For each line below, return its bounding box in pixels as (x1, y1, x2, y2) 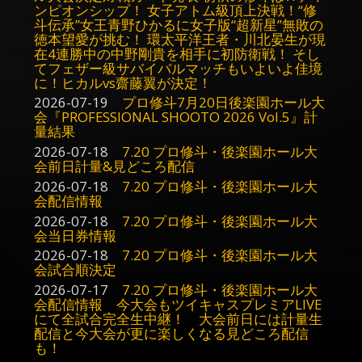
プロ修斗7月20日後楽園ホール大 (121, 93, 325, 112)
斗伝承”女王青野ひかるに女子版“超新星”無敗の (33, 15, 323, 34)
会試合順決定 (33, 260, 116, 280)
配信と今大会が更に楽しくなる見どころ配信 (33, 324, 309, 343)
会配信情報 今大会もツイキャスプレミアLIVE (33, 295, 322, 314)
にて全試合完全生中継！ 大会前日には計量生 (33, 309, 322, 329)
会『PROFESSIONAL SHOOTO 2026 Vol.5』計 (33, 107, 318, 127)
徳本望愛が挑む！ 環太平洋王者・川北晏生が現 (33, 29, 326, 48)
